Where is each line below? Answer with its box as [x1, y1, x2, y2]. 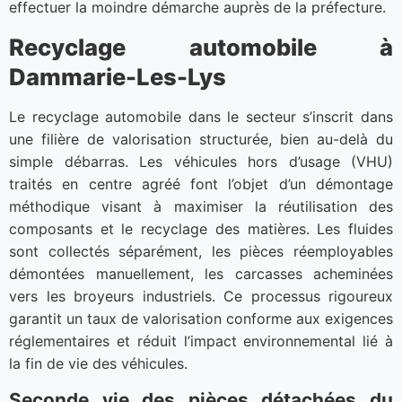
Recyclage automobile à [9, 32, 393, 61]
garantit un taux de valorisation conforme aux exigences [9, 309, 393, 328]
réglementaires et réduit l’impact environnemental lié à [9, 331, 393, 350]
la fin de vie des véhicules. [9, 354, 188, 372]
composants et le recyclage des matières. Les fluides [9, 219, 393, 238]
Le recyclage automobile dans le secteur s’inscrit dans [9, 107, 393, 126]
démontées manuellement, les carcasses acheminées [9, 264, 393, 283]
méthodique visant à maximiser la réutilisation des [9, 197, 393, 215]
